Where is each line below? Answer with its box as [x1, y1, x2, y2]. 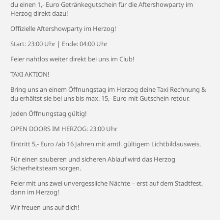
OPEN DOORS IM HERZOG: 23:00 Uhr [10, 124, 117, 133]
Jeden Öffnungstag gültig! [10, 109, 87, 118]
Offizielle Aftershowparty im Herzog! [10, 24, 116, 33]
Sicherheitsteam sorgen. [10, 164, 81, 172]
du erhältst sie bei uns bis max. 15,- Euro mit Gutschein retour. [10, 94, 190, 103]
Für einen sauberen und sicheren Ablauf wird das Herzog [10, 155, 175, 164]
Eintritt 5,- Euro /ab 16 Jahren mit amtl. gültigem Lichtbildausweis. [10, 139, 201, 148]
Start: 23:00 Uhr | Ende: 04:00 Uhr [10, 39, 108, 48]
